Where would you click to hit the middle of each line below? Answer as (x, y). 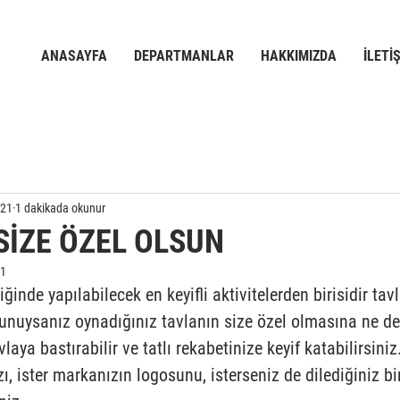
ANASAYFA (74, 56)
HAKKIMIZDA (299, 56)
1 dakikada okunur (60, 208)
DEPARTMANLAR (184, 56)
